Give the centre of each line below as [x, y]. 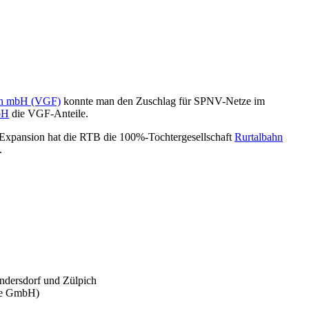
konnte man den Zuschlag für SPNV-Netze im [163, 101]
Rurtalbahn [259, 137]
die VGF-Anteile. [49, 113]
